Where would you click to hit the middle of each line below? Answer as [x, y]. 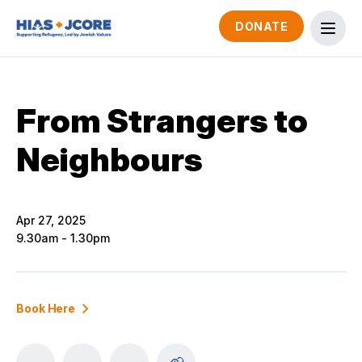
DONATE [261, 26]
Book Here [46, 308]
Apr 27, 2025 [51, 220]
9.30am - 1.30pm [63, 238]
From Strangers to [162, 121]
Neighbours [109, 160]
